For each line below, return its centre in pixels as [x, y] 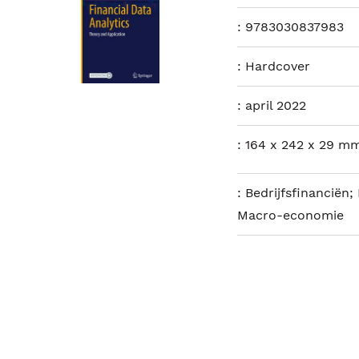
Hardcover [278, 66]
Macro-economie [290, 215]
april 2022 [276, 105]
